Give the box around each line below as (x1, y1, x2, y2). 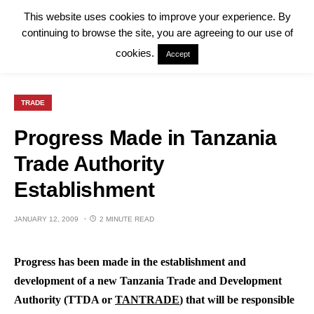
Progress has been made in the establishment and (14, 256, 246, 268)
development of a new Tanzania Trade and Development (14, 275, 282, 287)
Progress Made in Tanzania (14, 126, 277, 149)
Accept (166, 50, 190, 59)
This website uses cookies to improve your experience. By (23, 11, 291, 23)
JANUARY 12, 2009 (14, 215, 78, 223)
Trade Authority (14, 152, 165, 175)
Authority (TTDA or (14, 294, 115, 306)
